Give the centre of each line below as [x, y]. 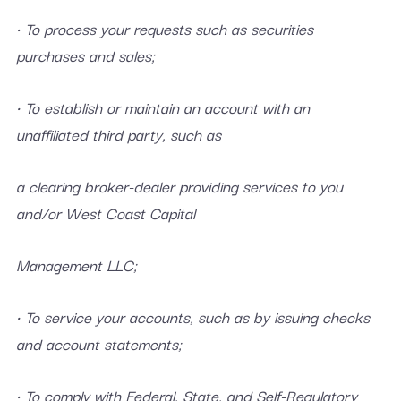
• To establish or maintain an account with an [162, 107]
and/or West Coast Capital [105, 213]
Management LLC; [76, 264]
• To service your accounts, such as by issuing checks [192, 316]
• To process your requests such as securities [164, 28]
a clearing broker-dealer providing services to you [179, 186]
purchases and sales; [85, 55]
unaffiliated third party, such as [118, 134]
